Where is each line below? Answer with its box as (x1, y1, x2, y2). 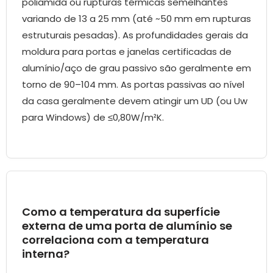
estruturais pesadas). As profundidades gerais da (22, 29, 248, 42)
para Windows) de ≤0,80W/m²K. (22, 111, 164, 124)
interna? (22, 246, 69, 262)
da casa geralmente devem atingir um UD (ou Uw (22, 94, 247, 108)
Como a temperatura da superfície (22, 204, 220, 220)
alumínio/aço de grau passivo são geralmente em (22, 62, 251, 75)
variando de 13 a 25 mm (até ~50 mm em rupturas (22, 12, 251, 26)
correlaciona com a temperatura (22, 232, 209, 248)
